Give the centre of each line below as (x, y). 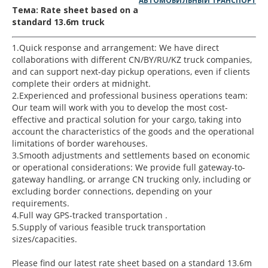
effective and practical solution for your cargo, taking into (127, 119)
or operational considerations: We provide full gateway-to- (129, 167)
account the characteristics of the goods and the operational (133, 131)
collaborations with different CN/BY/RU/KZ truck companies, (132, 59)
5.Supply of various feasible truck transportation (109, 227)
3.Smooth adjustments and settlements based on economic (131, 155)
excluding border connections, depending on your (112, 191)
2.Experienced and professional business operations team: (130, 95)
